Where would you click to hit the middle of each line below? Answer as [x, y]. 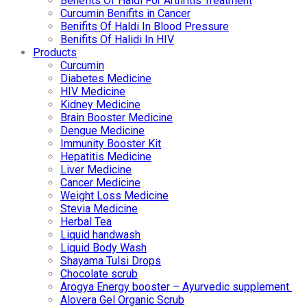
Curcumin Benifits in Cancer [125, 14]
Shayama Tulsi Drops [111, 261]
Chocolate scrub [99, 274]
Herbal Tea [86, 222]
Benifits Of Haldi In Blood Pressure [145, 27]
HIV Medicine [93, 92]
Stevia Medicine [99, 209]
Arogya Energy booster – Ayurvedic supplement [176, 287]
